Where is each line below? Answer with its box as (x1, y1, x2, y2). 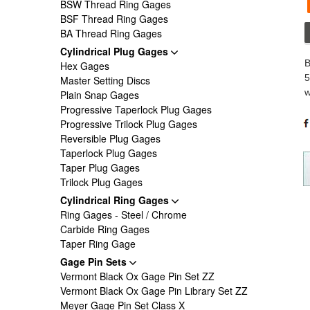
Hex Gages (60, 59, 109, 73)
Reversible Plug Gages (60, 131, 161, 145)
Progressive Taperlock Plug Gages (60, 102, 212, 116)
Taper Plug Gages (60, 161, 140, 174)
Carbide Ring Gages (60, 222, 149, 236)
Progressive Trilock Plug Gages (60, 117, 197, 131)
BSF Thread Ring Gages (60, 12, 168, 26)
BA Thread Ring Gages (60, 26, 162, 40)
